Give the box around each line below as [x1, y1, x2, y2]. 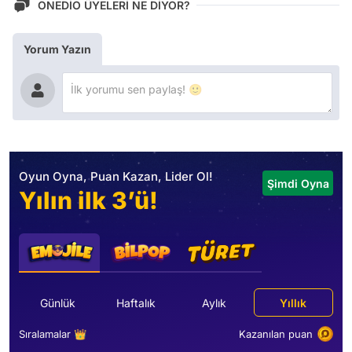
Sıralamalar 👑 [19, 327, 86, 340]
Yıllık [280, 295, 307, 310]
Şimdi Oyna [266, 176, 329, 190]
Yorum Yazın [24, 42, 91, 56]
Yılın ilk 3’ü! [19, 186, 158, 214]
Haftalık [116, 295, 156, 310]
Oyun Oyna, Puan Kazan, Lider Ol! [19, 169, 213, 184]
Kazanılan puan [239, 327, 313, 340]
